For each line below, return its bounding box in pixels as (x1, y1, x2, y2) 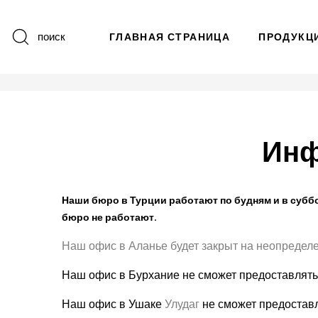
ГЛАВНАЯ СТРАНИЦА (109, 31, 231, 43)
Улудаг (165, 297, 202, 312)
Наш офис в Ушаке (62, 297, 165, 312)
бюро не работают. (62, 212, 157, 224)
